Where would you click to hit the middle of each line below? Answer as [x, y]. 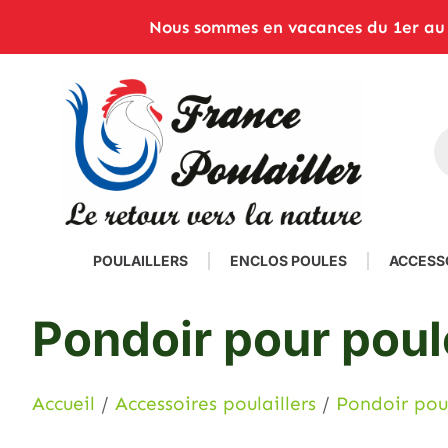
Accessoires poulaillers [215, 404]
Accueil [63, 404]
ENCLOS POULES [288, 261]
